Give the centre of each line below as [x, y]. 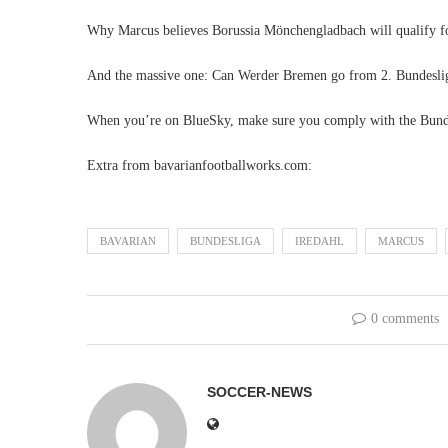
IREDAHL [319, 241]
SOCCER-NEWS [259, 392]
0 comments [404, 318]
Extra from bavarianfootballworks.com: [199, 165]
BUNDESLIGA [225, 241]
